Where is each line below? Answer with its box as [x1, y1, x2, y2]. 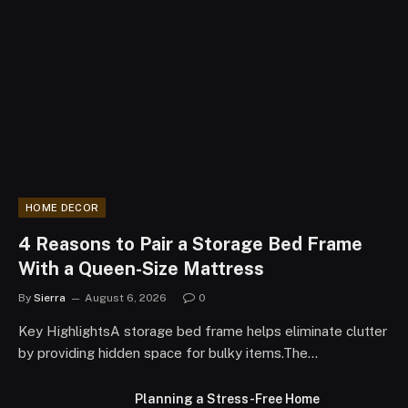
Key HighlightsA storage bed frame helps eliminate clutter [18, 322, 387, 339]
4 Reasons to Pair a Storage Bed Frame [18, 232, 362, 255]
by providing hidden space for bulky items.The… [18, 344, 318, 361]
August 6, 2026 [85, 291, 167, 304]
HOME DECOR [25, 201, 99, 213]
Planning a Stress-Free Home [135, 391, 320, 406]
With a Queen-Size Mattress [18, 257, 264, 280]
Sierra [34, 291, 66, 304]
